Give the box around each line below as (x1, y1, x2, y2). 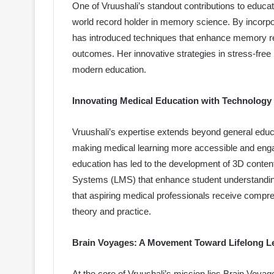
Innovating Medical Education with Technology (72, 95, 272, 106)
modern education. (72, 64, 146, 75)
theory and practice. (72, 206, 151, 217)
